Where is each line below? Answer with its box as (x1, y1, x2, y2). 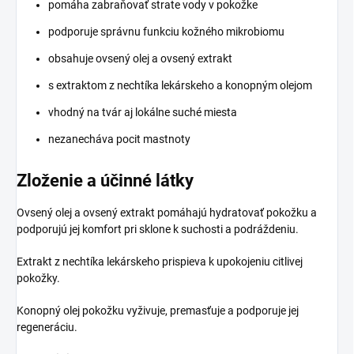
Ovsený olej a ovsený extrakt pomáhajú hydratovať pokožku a (17, 205, 317, 219)
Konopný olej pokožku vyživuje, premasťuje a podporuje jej (17, 303, 299, 317)
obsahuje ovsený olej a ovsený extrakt (48, 51, 232, 65)
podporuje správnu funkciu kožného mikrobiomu (48, 24, 284, 38)
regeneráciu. (17, 320, 77, 333)
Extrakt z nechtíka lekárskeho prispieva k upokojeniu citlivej (17, 254, 303, 268)
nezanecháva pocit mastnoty (48, 132, 190, 145)
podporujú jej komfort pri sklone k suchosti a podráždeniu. (17, 222, 299, 235)
